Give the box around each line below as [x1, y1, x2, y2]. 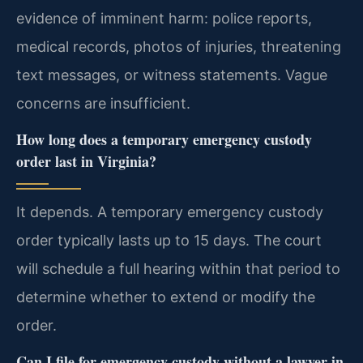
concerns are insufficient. [16, 94, 190, 112]
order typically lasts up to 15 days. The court [16, 231, 322, 249]
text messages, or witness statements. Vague [16, 66, 327, 83]
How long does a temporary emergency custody [16, 128, 312, 150]
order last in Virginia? [16, 150, 156, 172]
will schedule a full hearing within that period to [16, 259, 340, 277]
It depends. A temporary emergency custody [16, 203, 323, 220]
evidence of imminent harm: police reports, [16, 9, 312, 27]
